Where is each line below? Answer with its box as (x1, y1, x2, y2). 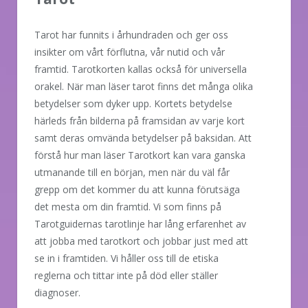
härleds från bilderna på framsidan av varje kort (34, 113, 245, 127)
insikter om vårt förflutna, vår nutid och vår (34, 45, 225, 58)
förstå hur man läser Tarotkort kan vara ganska (34, 148, 245, 162)
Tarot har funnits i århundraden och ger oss (34, 27, 228, 41)
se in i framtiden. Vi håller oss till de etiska (34, 251, 219, 265)
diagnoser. (34, 285, 80, 299)
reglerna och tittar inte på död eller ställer (34, 268, 218, 282)
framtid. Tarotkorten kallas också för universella (34, 62, 247, 76)
